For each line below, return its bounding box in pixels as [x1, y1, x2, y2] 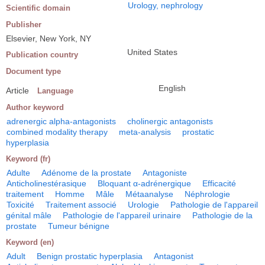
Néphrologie [185, 189, 230, 199]
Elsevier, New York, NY [6, 34, 91, 43]
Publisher [6, 20, 41, 29]
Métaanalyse [125, 189, 173, 199]
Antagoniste [143, 168, 187, 177]
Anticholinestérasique [7, 179, 86, 188]
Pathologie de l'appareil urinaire [63, 211, 181, 220]
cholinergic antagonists [127, 117, 213, 126]
